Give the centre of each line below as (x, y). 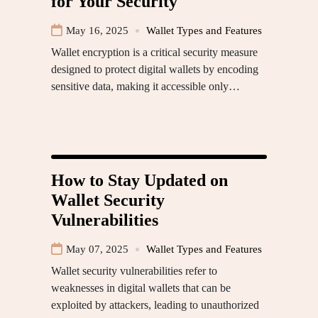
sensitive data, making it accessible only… (146, 87)
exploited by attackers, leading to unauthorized (155, 305)
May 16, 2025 (97, 31)
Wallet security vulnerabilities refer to (134, 271)
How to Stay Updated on (139, 181)
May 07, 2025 (97, 250)
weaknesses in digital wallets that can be (141, 288)
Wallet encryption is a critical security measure (154, 53)
